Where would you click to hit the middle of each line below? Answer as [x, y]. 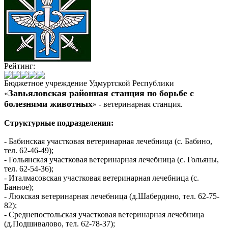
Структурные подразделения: [59, 123]
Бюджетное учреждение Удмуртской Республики [89, 83]
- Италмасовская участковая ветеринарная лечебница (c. [102, 178]
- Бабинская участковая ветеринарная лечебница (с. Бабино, [108, 141]
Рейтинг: [20, 66]
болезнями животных [48, 104]
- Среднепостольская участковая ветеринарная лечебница [104, 215]
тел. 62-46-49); [29, 151]
